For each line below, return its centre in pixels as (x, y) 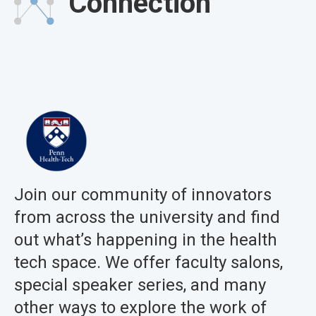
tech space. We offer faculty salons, (148, 263)
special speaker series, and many (140, 285)
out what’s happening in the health (146, 240)
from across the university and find (147, 218)
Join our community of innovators (143, 195)
